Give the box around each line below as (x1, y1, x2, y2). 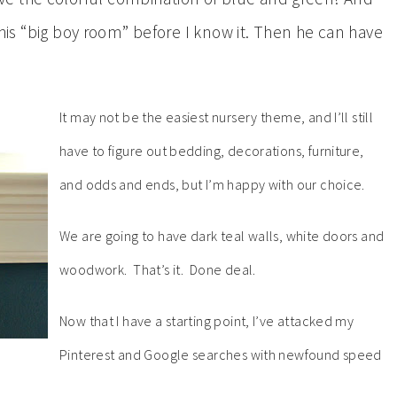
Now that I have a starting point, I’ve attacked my (59, 312, 354, 330)
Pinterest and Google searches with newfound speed (59, 346, 382, 363)
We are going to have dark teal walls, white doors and (59, 227, 385, 245)
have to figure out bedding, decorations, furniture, (59, 142, 364, 160)
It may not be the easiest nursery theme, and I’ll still (59, 108, 374, 126)
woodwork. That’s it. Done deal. (59, 261, 256, 278)
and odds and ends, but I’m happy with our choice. (59, 175, 365, 193)
